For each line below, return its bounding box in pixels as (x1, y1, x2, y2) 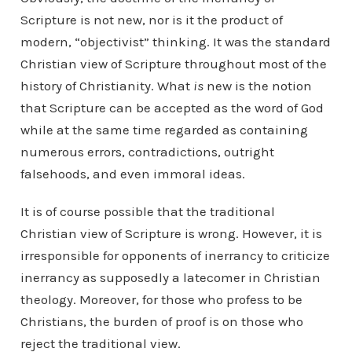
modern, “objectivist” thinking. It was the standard (20, 34, 331, 50)
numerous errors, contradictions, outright (20, 144, 274, 160)
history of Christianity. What (20, 78, 193, 94)
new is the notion (203, 78, 312, 94)
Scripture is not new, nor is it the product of (20, 12, 283, 28)
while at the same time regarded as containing (20, 122, 308, 138)
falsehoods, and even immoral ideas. (20, 166, 245, 182)
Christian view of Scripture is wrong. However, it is (20, 225, 322, 242)
